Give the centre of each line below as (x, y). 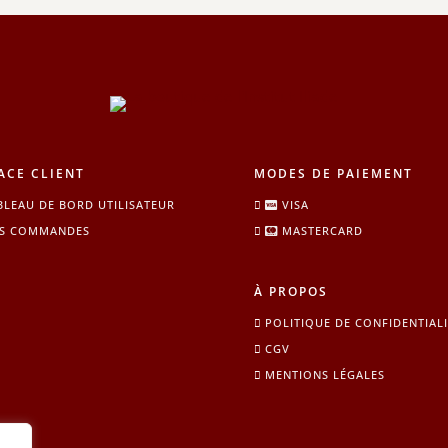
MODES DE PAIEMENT (333, 173)
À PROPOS (290, 292)
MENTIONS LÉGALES (324, 375)
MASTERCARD (320, 230)
